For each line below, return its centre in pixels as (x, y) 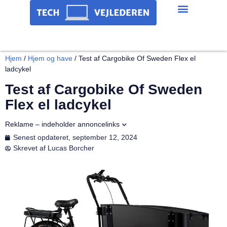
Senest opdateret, (42, 137)
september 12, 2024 (105, 137)
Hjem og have (50, 58)
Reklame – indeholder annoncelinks (62, 124)
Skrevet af (29, 148)
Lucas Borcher (70, 148)
